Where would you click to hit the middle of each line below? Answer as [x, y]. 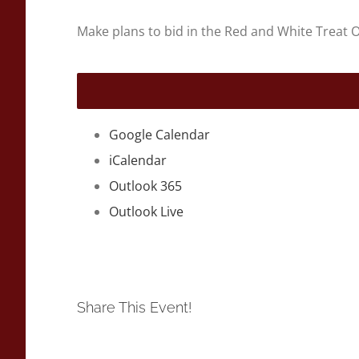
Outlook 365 [145, 186]
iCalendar [138, 161]
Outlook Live [146, 212]
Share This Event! [142, 308]
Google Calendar [159, 135]
